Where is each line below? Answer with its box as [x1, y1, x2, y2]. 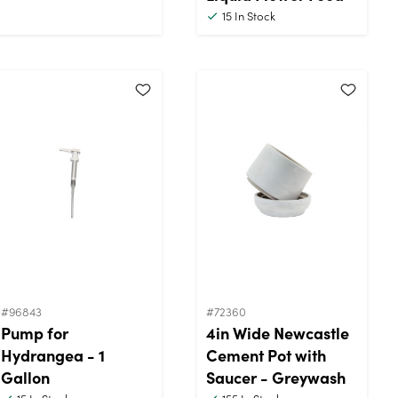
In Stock [232, 6, 275, 24]
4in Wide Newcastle [206, 321, 349, 344]
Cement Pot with [206, 343, 326, 366]
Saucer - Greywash [206, 365, 346, 388]
